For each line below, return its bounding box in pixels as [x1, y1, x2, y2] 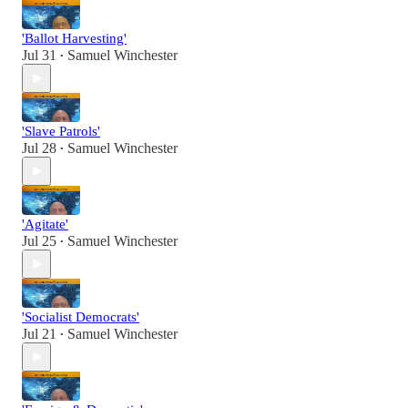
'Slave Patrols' [22, 124, 100, 139]
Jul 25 [22, 233, 56, 250]
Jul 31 [22, 47, 56, 64]
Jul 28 [22, 140, 56, 157]
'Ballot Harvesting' [22, 31, 127, 46]
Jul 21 [22, 326, 56, 342]
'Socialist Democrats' [22, 310, 139, 325]
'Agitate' [22, 217, 68, 232]
